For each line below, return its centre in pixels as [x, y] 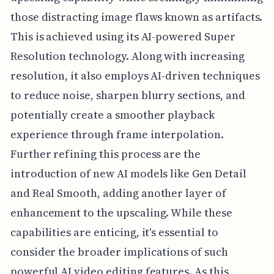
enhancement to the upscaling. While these [121, 212]
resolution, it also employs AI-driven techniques [135, 75]
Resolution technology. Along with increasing [127, 56]
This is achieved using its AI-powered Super [123, 36]
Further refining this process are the [106, 154]
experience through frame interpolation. [117, 134]
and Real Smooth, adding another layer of [118, 193]
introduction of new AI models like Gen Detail [128, 173]
